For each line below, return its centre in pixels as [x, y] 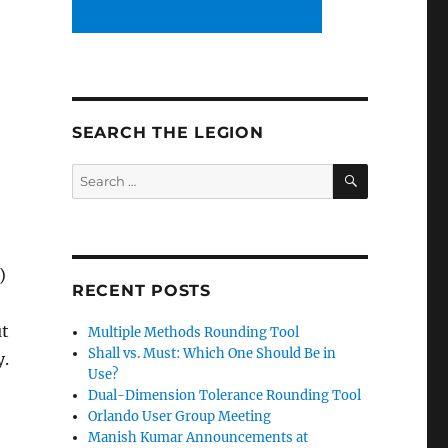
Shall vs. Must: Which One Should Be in [212, 353]
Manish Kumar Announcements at [198, 437]
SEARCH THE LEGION [167, 132]
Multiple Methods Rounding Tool [194, 332]
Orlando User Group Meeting [180, 416]
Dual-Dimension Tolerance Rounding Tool [225, 395]
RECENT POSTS [141, 290]
